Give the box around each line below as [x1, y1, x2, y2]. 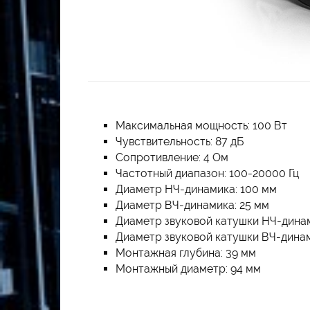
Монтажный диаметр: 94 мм [116, 262, 261, 276]
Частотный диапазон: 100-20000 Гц [116, 167, 299, 181]
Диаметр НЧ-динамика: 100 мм [116, 183, 277, 197]
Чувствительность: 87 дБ [116, 135, 244, 149]
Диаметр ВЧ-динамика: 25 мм [116, 199, 269, 212]
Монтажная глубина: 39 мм [116, 246, 256, 260]
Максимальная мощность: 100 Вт [116, 119, 287, 133]
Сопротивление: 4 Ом [116, 151, 228, 165]
